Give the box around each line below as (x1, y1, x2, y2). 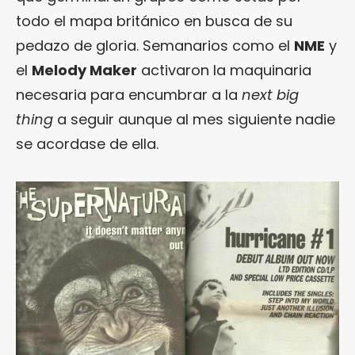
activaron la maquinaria (137, 60, 311, 81)
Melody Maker (32, 60, 137, 81)
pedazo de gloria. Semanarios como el (16, 36, 294, 56)
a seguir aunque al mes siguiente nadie (53, 109, 335, 130)
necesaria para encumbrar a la (16, 85, 242, 105)
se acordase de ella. (16, 134, 158, 155)
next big (242, 85, 299, 105)
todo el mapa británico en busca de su (16, 11, 292, 32)
